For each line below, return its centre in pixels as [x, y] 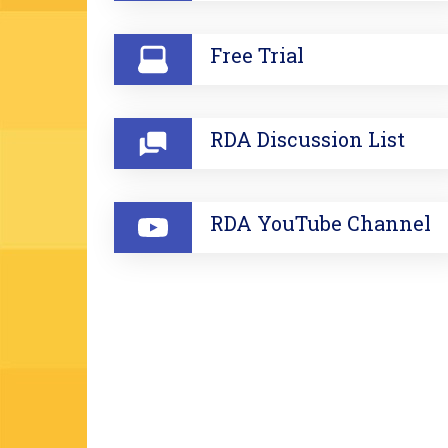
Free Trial [257, 55]
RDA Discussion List [307, 139]
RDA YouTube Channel [320, 223]
